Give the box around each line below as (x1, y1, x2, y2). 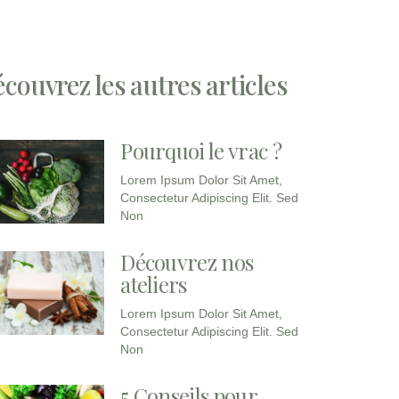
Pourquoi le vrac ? (120, 135, 281, 165)
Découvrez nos (120, 247, 254, 276)
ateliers (120, 269, 187, 298)
